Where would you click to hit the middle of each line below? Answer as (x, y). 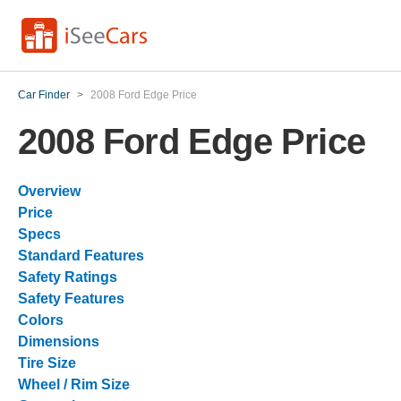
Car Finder (44, 95)
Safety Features (71, 299)
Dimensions (59, 341)
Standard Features (81, 256)
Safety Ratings (68, 277)
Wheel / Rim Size (74, 384)
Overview (49, 191)
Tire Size (47, 363)
